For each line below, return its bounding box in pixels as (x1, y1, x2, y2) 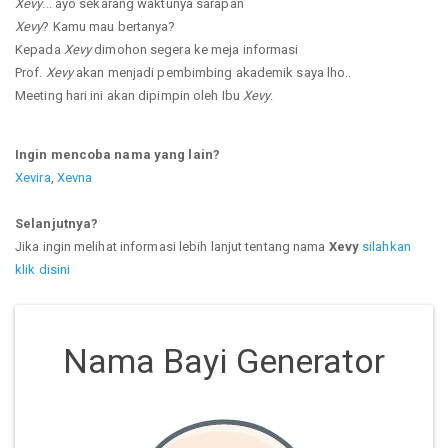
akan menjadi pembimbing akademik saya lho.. (73, 64, 352, 80)
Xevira (15, 169, 51, 185)
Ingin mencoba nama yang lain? (15, 146, 220, 162)
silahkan (362, 238, 411, 254)
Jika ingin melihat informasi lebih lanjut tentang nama (15, 238, 329, 254)
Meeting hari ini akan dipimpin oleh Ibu (15, 87, 243, 103)
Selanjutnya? (15, 215, 99, 231)
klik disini (15, 261, 71, 277)
